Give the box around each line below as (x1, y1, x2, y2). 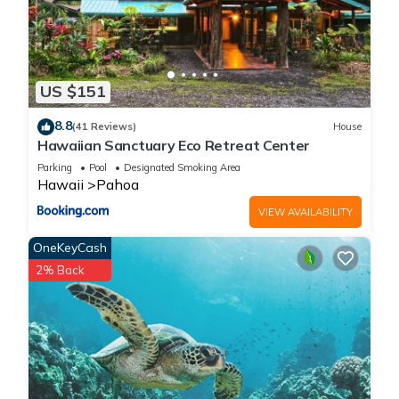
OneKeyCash (33, 239, 107, 256)
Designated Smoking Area (124, 160, 240, 174)
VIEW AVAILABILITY (258, 205, 353, 218)
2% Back (36, 262, 85, 277)
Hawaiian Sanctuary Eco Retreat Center (37, 135, 311, 154)
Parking (37, 160, 72, 174)
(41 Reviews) (72, 120, 136, 134)
